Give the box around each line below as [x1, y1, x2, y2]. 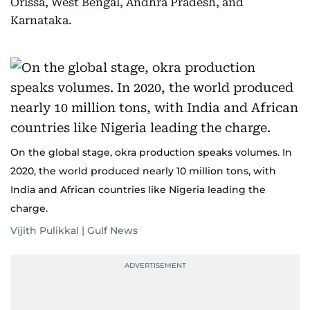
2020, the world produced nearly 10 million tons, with [10, 165, 276, 177]
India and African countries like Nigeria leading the [10, 183, 266, 196]
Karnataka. [10, 14, 72, 27]
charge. [10, 202, 48, 215]
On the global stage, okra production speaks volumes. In [10, 146, 292, 158]
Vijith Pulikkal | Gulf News [10, 224, 138, 237]
